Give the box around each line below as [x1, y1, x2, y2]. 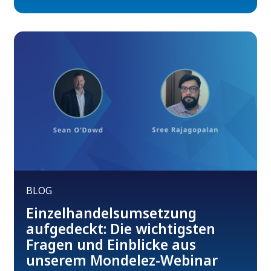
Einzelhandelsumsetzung [26, 203, 197, 223]
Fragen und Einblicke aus [26, 235, 197, 255]
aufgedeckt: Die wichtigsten [26, 219, 216, 239]
